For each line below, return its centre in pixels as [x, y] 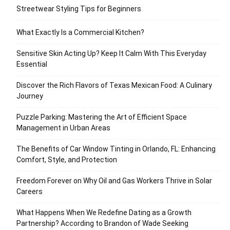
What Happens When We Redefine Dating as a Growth [104, 213]
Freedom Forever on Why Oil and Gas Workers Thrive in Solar [114, 181]
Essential [32, 64]
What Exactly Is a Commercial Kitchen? [80, 32]
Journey [30, 96]
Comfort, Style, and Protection [67, 160]
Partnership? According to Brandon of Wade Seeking [102, 223]
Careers [30, 191]
